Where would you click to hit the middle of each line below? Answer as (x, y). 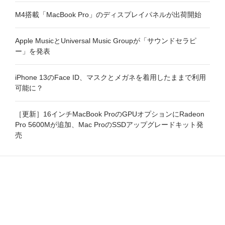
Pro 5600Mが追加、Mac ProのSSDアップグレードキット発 (109, 124)
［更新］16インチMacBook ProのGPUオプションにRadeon (110, 114)
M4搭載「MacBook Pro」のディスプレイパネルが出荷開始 (108, 14)
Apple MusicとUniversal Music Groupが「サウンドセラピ (106, 40)
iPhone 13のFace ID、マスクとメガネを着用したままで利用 (110, 77)
